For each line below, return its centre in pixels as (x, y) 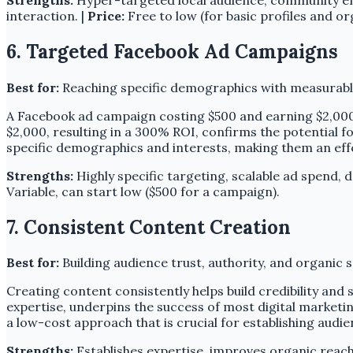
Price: (106, 15)
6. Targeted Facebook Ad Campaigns (172, 51)
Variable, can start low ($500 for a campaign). (143, 191)
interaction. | (47, 15)
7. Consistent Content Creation (149, 227)
